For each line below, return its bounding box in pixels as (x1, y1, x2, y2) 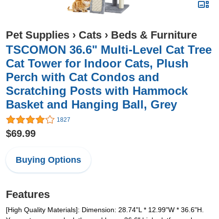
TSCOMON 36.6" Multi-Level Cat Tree (6, 43, 212, 56)
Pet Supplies (6, 29, 69, 41)
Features (6, 188, 50, 201)
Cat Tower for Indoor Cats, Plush (6, 57, 189, 70)
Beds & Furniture (111, 29, 197, 41)
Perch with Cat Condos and (6, 70, 159, 84)
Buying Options (16, 155, 81, 165)
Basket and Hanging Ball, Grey (6, 98, 177, 111)
